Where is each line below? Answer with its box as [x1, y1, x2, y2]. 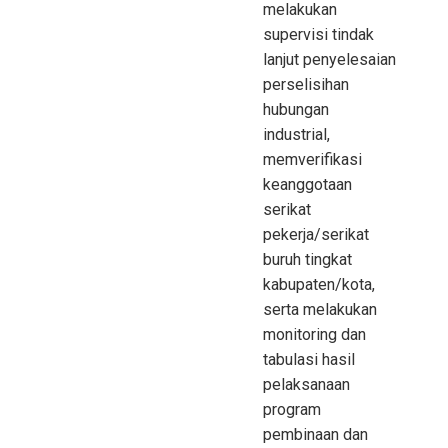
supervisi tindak [263, 24, 374, 44]
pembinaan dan [263, 424, 368, 444]
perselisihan [263, 74, 349, 94]
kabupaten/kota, [263, 274, 375, 294]
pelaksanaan [263, 374, 350, 394]
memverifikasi [263, 149, 362, 169]
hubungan [263, 99, 329, 119]
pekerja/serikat [263, 224, 369, 244]
